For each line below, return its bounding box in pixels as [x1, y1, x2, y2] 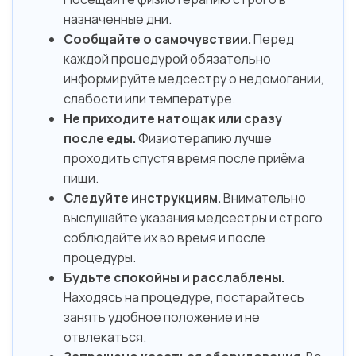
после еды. [64, 130, 136, 148]
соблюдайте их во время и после [64, 229, 265, 247]
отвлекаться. [64, 328, 146, 346]
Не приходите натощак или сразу [64, 110, 282, 128]
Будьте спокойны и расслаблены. [64, 269, 284, 287]
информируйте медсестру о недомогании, [64, 70, 324, 88]
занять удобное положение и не [64, 308, 260, 327]
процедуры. [64, 249, 136, 267]
